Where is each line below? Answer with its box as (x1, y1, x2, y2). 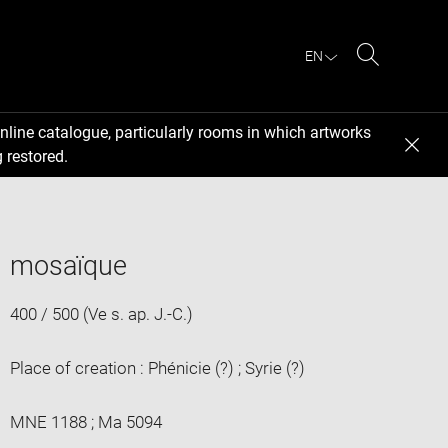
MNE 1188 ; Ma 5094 (9, 411, 162, 432)
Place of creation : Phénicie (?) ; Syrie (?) (9, 357, 305, 378)
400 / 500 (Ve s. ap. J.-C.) (9, 303, 193, 324)
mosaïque (9, 249, 127, 282)
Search (367, 68, 420, 88)
